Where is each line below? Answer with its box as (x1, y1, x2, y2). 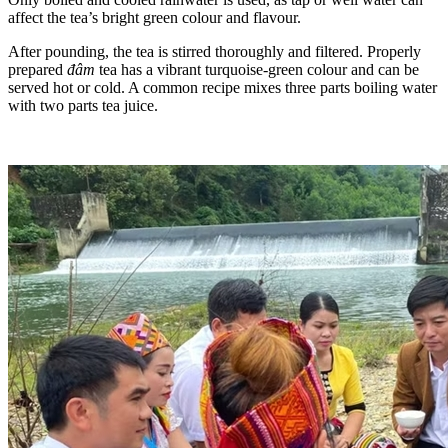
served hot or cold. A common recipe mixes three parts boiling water (8, 78, 437, 96)
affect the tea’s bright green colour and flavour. (8, 8, 301, 26)
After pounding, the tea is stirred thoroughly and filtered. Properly (8, 42, 421, 60)
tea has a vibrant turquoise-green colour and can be (99, 60, 419, 78)
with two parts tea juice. (8, 96, 158, 114)
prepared (8, 60, 67, 78)
